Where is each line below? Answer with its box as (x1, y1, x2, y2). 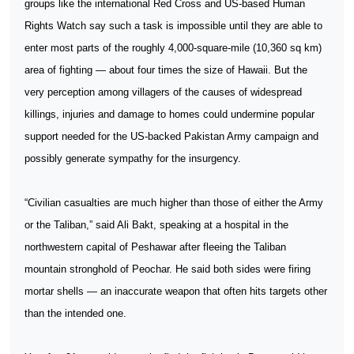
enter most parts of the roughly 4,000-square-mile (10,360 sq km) (24, 42, 322, 54)
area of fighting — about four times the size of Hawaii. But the (24, 64, 307, 76)
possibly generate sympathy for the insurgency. (24, 153, 241, 164)
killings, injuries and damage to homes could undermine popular (24, 108, 314, 120)
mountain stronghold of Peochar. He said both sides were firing (24, 263, 311, 275)
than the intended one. (24, 307, 126, 319)
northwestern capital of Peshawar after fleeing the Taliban (24, 241, 286, 253)
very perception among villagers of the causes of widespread (24, 86, 302, 98)
